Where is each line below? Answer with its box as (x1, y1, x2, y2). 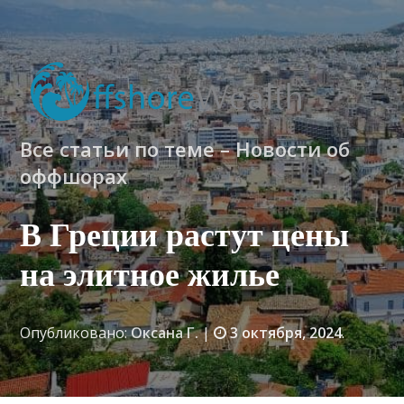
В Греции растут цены (20, 217, 350, 254)
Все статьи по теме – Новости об (20, 135, 351, 162)
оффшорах (20, 162, 128, 189)
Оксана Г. (131, 323, 199, 343)
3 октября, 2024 (230, 323, 343, 343)
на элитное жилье (20, 257, 280, 294)
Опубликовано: (20, 323, 132, 343)
